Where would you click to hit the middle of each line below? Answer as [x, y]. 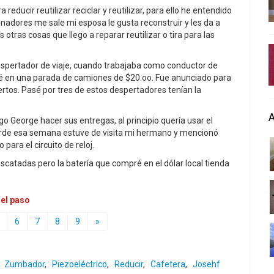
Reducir [129, 264]
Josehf [206, 264]
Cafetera [168, 264]
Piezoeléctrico [80, 264]
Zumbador [24, 264]
